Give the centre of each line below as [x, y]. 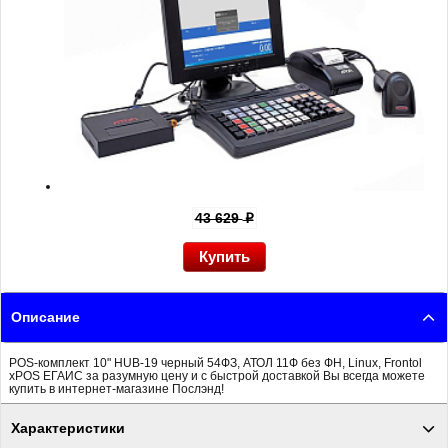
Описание [45, 317]
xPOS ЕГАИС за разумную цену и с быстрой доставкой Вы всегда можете [217, 375]
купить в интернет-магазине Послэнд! [116, 388]
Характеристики [68, 428]
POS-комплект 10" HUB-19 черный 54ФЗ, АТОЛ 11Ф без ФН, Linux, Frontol [215, 362]
